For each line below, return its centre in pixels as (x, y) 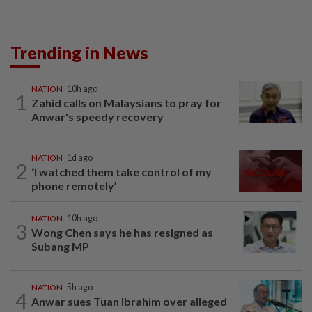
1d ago (80, 157)
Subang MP (60, 246)
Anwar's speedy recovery (97, 116)
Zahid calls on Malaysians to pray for (126, 102)
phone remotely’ (74, 185)
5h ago (80, 287)
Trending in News (79, 52)
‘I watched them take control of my (122, 171)
